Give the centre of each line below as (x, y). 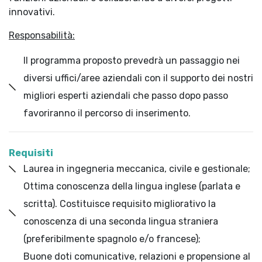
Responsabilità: (42, 35)
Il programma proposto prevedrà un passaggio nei (132, 61)
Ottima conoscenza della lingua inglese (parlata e (132, 186)
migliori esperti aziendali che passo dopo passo (126, 96)
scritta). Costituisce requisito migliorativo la (120, 204)
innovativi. (32, 12)
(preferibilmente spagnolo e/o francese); (112, 239)
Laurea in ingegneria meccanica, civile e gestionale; (137, 169)
